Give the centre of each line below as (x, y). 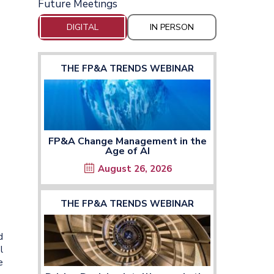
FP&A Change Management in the (127, 142)
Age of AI (127, 151)
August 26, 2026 (135, 169)
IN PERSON (172, 27)
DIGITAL (83, 27)
